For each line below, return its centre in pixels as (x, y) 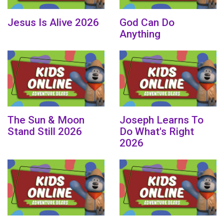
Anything (140, 34)
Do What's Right (157, 132)
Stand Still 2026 (45, 132)
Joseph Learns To (161, 120)
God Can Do (147, 23)
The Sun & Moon (46, 120)
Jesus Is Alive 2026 (53, 23)
